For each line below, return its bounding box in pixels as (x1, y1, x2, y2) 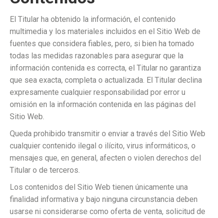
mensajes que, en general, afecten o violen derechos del (10, 153, 201, 163)
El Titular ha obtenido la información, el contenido (10, 15, 176, 24)
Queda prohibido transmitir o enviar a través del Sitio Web (10, 129, 205, 138)
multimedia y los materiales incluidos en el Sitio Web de (10, 27, 200, 36)
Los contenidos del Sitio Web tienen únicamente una (10, 182, 188, 192)
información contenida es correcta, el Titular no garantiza (10, 63, 201, 73)
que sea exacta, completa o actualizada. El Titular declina (10, 75, 202, 85)
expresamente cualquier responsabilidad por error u (10, 88, 185, 97)
